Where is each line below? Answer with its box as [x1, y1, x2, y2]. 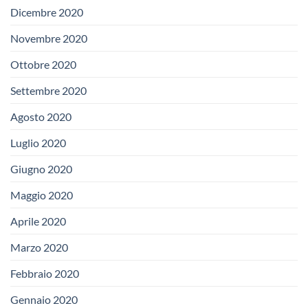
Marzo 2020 [10, 240, 68, 254]
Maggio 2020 [10, 188, 73, 201]
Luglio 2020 [10, 135, 66, 149]
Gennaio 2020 [10, 292, 78, 306]
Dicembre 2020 [10, 5, 83, 19]
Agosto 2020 [10, 109, 71, 123]
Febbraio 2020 [10, 266, 79, 280]
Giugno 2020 [10, 162, 72, 175]
